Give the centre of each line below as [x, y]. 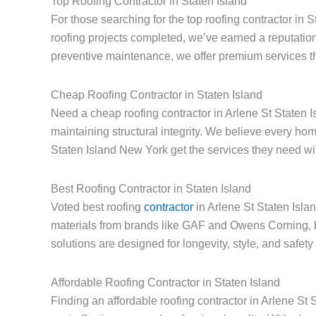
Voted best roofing [97, 207]
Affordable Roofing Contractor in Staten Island [165, 283]
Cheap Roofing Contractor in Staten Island [157, 95]
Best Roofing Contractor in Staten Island [151, 189]
